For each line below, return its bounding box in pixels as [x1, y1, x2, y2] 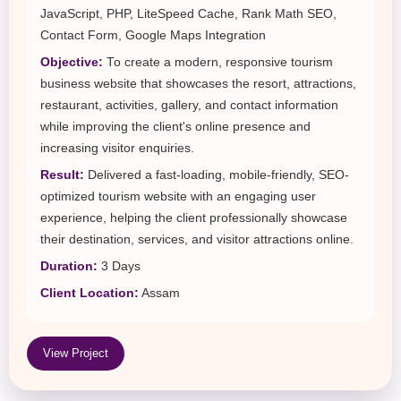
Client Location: [40, 286, 139, 301]
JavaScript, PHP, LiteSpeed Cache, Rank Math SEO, [40, 7, 337, 21]
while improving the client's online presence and [40, 120, 311, 134]
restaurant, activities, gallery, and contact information [40, 98, 338, 113]
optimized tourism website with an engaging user [40, 190, 316, 204]
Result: [40, 168, 84, 183]
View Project [43, 346, 108, 361]
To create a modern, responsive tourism [103, 55, 333, 70]
